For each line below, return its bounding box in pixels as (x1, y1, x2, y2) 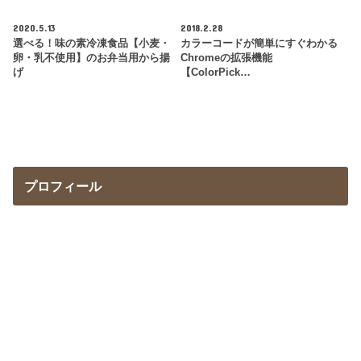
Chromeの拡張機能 (180, 52, 272, 64)
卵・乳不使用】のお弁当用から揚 (13, 52, 171, 64)
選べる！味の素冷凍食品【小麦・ (13, 38, 171, 50)
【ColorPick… (180, 67, 251, 79)
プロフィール (23, 179, 102, 194)
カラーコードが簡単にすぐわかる (180, 38, 338, 50)
